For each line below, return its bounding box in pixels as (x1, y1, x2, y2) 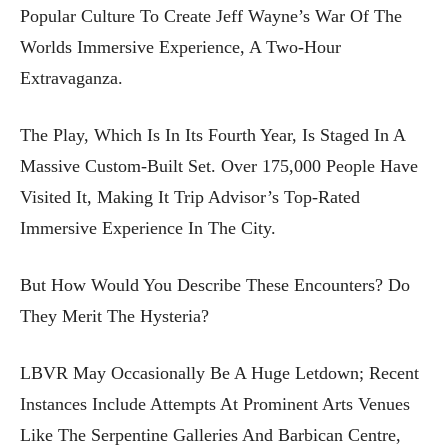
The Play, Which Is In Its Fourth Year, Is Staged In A (20, 124, 405, 145)
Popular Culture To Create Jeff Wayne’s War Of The (20, 5, 402, 26)
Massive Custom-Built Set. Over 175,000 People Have (20, 155, 418, 176)
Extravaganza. (20, 67, 123, 88)
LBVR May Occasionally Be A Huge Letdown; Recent (20, 362, 419, 383)
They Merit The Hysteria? (20, 305, 209, 326)
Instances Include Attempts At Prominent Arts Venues (20, 393, 410, 414)
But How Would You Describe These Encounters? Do (20, 274, 410, 295)
